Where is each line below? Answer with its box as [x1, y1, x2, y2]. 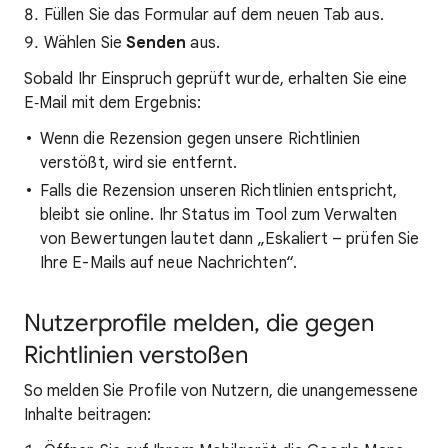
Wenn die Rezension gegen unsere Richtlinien [40, 129, 361, 149]
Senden [125, 33, 187, 53]
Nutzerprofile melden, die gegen [24, 308, 374, 338]
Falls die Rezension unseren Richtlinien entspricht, [40, 181, 398, 201]
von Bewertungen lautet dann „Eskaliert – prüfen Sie [40, 229, 420, 249]
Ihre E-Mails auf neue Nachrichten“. [40, 253, 297, 273]
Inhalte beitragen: [24, 405, 152, 425]
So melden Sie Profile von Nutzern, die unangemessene [24, 381, 419, 401]
